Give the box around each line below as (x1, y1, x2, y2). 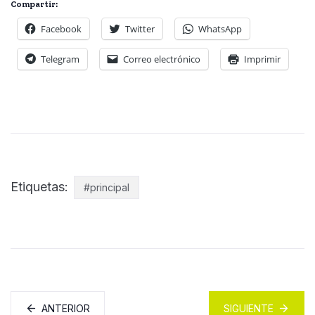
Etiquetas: (11, 179, 72, 194)
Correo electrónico (123, 52, 200, 65)
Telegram (41, 52, 79, 65)
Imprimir (244, 52, 281, 65)
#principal (84, 181, 129, 193)
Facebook (41, 22, 82, 35)
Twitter (125, 22, 155, 35)
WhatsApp (198, 22, 242, 35)
